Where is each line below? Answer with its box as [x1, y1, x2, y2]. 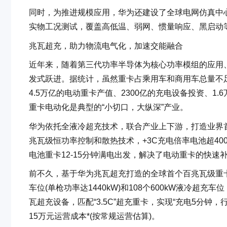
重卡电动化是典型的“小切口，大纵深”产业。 [29, 103, 188, 112]
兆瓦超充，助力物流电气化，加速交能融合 [29, 41, 183, 50]
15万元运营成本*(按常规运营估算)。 [29, 212, 160, 221]
